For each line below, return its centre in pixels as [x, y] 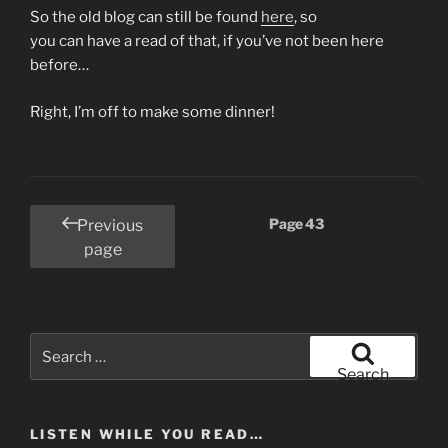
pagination [79, 246]
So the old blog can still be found [145, 17]
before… [59, 65]
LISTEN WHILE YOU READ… [147, 434]
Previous [110, 225]
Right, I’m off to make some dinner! [152, 111]
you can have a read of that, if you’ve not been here [207, 41]
